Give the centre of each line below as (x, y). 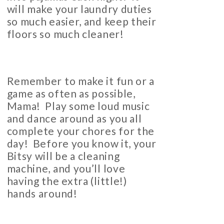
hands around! (44, 193)
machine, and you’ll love (66, 168)
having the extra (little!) (67, 181)
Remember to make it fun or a (81, 81)
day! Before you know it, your (81, 143)
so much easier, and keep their (81, 21)
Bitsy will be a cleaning (63, 156)
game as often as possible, (71, 93)
